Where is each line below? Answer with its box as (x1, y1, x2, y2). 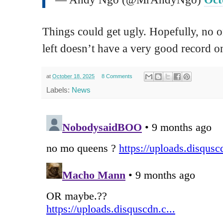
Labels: (46, 86, 72, 95)
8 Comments (101, 73, 132, 79)
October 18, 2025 (52, 73, 95, 79)
